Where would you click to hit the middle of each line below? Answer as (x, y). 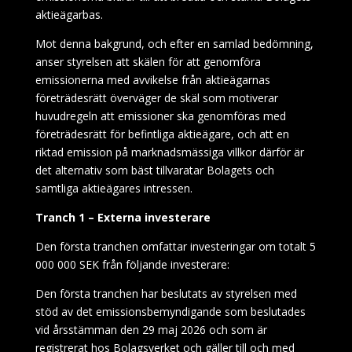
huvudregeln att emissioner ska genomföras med (160, 116)
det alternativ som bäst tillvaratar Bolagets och (154, 170)
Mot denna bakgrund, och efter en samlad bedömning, (174, 44)
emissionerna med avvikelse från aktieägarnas (152, 80)
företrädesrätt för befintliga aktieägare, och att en (162, 134)
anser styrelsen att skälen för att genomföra (148, 62)
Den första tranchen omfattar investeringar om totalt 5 (175, 246)
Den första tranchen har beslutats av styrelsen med (166, 293)
